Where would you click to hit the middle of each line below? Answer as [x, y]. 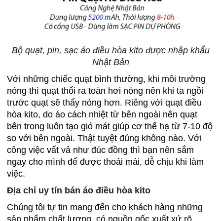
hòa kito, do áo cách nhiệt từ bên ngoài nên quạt [102, 114]
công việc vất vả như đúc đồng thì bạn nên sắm [100, 150]
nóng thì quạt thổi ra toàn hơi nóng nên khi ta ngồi [105, 91]
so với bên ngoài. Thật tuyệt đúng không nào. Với [104, 138]
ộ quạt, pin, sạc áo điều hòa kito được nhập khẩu [113, 50]
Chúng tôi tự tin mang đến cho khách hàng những [105, 207]
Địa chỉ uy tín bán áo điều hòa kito [79, 190]
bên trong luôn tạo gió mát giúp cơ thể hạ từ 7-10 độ [110, 126]
